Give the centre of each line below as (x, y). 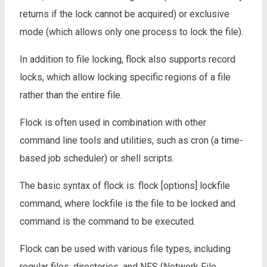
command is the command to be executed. (108, 221)
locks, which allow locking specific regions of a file (125, 77)
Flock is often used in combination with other (113, 122)
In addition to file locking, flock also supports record (128, 59)
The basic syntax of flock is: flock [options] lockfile (125, 185)
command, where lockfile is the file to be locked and (128, 203)
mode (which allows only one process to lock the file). (131, 32)
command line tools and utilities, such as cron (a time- (131, 140)
